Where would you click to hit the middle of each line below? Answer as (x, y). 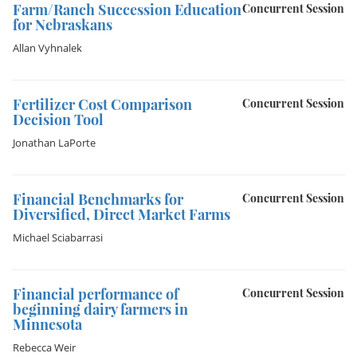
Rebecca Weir (44, 347)
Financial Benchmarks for (98, 199)
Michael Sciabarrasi (58, 237)
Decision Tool (58, 120)
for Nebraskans (63, 25)
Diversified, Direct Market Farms (122, 214)
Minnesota (47, 324)
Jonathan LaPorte (54, 143)
